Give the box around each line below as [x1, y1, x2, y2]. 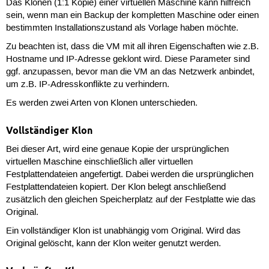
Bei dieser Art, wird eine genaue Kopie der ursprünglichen [5, 144, 229, 156]
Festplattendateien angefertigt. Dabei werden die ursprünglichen [5, 169, 253, 181]
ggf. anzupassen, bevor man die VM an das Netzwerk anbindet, [5, 66, 255, 77]
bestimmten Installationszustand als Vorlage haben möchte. [5, 22, 238, 34]
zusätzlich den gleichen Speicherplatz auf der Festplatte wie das [5, 195, 256, 206]
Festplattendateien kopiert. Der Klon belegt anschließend [5, 182, 226, 193]
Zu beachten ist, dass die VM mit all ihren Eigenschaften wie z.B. [5, 41, 259, 52]
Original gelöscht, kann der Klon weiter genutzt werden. [5, 238, 221, 250]
